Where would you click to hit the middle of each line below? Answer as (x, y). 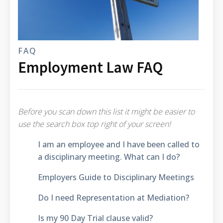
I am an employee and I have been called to (118, 144)
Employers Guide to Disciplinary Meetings (116, 177)
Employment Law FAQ (90, 67)
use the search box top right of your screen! (94, 124)
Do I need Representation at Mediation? (113, 197)
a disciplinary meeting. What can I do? (109, 157)
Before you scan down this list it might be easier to (106, 111)
